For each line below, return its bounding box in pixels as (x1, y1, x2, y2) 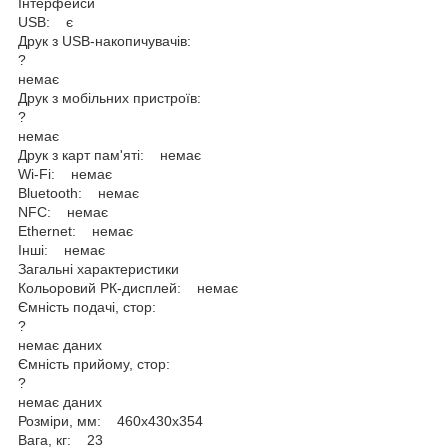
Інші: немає (18, 241, 105, 258)
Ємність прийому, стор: (18, 355, 174, 372)
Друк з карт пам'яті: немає (18, 146, 201, 163)
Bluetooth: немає (18, 184, 139, 201)
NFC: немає (18, 203, 108, 220)
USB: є (18, 13, 73, 30)
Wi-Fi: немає (18, 165, 112, 182)
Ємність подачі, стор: (18, 298, 160, 315)
